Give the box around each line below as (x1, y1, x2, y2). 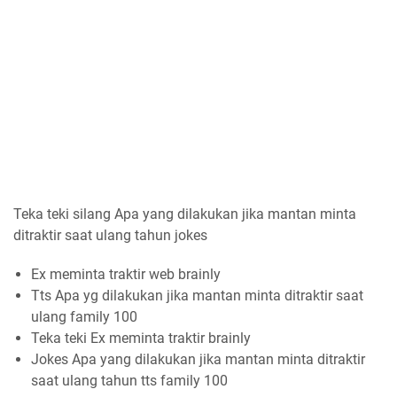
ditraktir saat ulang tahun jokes (13, 226, 207, 244)
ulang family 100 (31, 307, 137, 325)
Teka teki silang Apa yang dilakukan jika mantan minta (13, 205, 356, 222)
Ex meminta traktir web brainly (31, 265, 221, 283)
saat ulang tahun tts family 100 (31, 371, 228, 389)
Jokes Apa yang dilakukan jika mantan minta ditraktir (31, 350, 365, 368)
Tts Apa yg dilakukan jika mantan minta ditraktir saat (31, 286, 363, 304)
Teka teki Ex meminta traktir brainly (31, 329, 251, 346)
